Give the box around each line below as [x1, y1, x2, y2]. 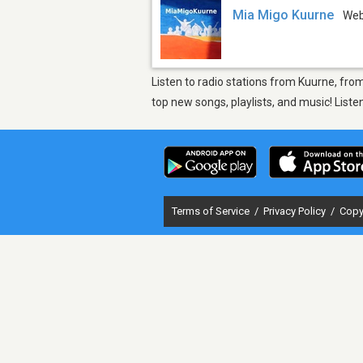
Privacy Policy [263, 204, 328, 217]
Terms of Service [172, 204, 252, 217]
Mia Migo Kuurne [233, 7, 335, 23]
